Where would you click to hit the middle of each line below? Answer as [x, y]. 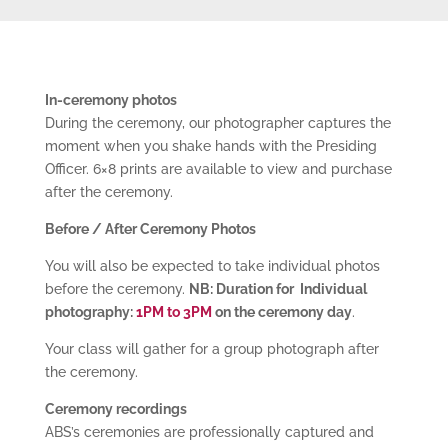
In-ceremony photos [110, 100]
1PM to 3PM [175, 312]
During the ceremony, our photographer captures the [217, 123]
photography [87, 312]
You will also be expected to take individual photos [212, 266]
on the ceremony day [283, 312]
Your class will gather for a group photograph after [211, 349]
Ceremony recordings [115, 409]
